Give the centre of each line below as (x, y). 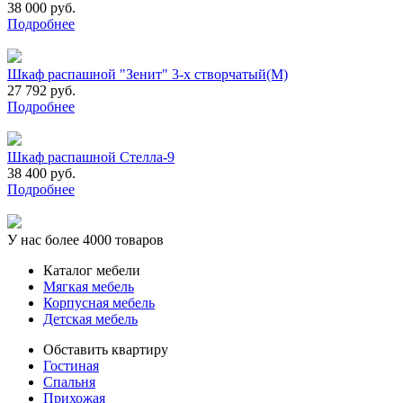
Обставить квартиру (106, 349)
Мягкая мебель (89, 286)
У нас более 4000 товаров (85, 239)
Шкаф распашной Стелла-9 (91, 157)
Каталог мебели (92, 270)
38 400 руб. (41, 173)
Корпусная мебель (99, 302)
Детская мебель (90, 318)
